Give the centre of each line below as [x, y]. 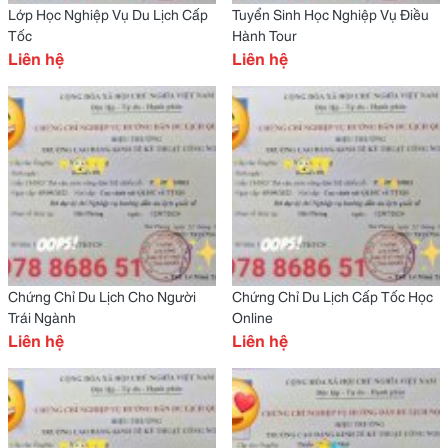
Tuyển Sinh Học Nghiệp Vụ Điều [330, 14]
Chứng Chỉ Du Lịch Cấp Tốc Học [332, 296]
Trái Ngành [42, 317]
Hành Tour [264, 35]
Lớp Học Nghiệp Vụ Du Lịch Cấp [108, 14]
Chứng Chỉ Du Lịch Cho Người [102, 296]
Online [252, 317]
